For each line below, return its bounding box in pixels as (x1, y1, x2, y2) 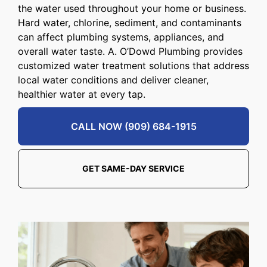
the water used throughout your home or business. (18, 2, 246, 14)
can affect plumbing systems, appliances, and (18, 30, 224, 43)
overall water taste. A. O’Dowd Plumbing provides (18, 45, 243, 57)
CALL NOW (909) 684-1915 (70, 120, 197, 132)
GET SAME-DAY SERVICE (82, 163, 185, 173)
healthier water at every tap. (18, 88, 145, 100)
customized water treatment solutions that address (18, 59, 249, 72)
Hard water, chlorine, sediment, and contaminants (18, 16, 241, 29)
